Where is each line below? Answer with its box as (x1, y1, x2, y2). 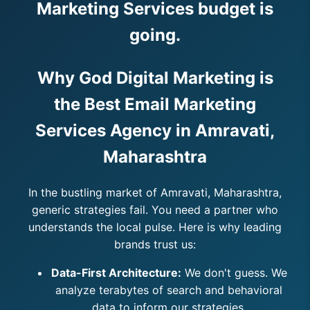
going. (129, 25, 181, 45)
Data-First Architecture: (51, 265, 181, 280)
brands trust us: (114, 237, 196, 251)
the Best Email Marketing (54, 94, 256, 114)
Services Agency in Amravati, (35, 120, 275, 140)
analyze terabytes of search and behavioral (55, 282, 282, 297)
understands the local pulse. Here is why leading (28, 219, 282, 234)
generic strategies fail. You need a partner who (32, 202, 278, 217)
